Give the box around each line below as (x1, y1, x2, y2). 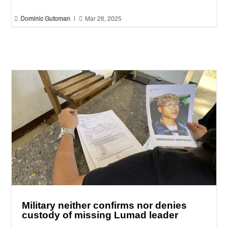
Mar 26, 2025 (85, 16, 122, 22)
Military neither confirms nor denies (22, 199, 187, 211)
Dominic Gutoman (20, 16, 71, 22)
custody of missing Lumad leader (22, 209, 179, 220)
